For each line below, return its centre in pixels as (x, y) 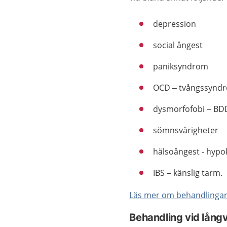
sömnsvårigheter (186, 130)
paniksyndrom (181, 66)
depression (175, 24)
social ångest (178, 45)
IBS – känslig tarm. (188, 173)
